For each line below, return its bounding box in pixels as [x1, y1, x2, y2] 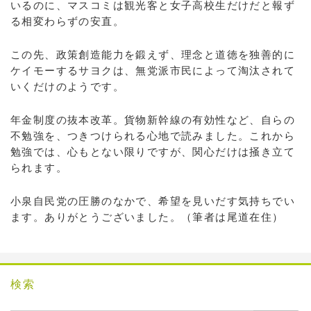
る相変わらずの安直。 [10, 15, 124, 27]
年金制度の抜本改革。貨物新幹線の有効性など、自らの [10, 114, 295, 126]
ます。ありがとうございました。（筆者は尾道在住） [10, 211, 284, 223]
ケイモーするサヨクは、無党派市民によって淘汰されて [10, 65, 295, 76]
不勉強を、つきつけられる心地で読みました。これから [10, 130, 295, 142]
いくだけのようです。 [10, 81, 124, 92]
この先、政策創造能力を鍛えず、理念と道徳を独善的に [10, 49, 295, 60]
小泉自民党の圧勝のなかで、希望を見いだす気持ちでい [10, 195, 295, 207]
